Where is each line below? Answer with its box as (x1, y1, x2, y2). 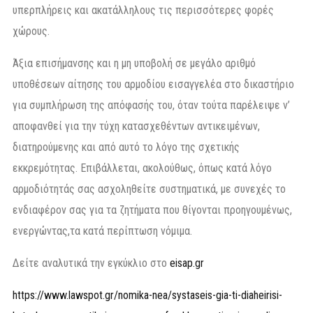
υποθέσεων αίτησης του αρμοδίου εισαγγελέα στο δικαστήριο (13, 77, 294, 91)
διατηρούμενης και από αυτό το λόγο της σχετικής (13, 140, 240, 154)
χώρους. (13, 24, 50, 38)
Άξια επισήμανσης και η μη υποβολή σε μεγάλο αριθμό (13, 56, 256, 70)
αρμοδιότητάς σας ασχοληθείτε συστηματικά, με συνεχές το (13, 182, 286, 196)
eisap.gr (170, 256, 204, 270)
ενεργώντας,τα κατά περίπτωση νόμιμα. (13, 224, 192, 238)
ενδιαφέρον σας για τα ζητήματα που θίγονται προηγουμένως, (13, 203, 292, 217)
